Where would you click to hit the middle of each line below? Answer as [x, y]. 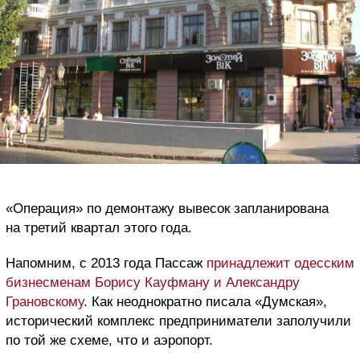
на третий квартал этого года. [99, 228]
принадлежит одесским [280, 264]
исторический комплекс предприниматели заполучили [178, 321]
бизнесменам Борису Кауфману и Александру [153, 283]
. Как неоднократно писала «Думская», [205, 302]
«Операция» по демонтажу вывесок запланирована [167, 209]
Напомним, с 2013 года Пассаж [106, 264]
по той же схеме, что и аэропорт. [109, 341]
